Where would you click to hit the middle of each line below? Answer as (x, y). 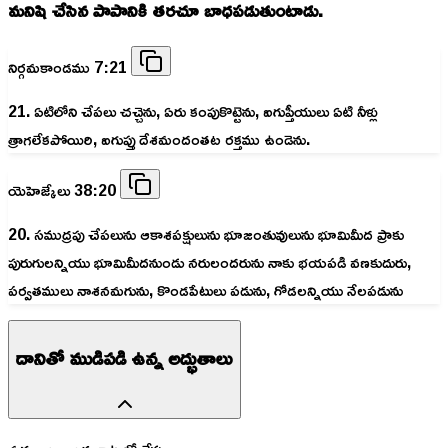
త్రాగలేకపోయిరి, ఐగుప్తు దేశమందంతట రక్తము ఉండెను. (159, 138)
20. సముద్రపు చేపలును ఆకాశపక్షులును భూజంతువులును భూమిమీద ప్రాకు (206, 233)
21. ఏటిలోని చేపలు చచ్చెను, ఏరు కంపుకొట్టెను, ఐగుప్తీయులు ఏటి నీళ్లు (193, 110)
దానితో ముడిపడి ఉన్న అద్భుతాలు (124, 357)
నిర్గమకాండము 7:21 (69, 66)
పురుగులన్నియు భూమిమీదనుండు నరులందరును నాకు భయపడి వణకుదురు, (209, 261)
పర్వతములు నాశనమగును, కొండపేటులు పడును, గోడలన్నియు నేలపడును (205, 289)
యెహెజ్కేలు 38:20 (64, 189)
